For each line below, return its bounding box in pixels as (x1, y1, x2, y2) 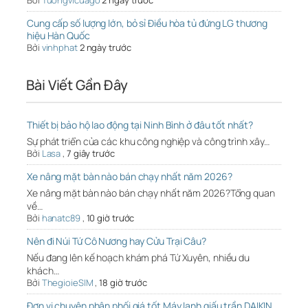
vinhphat (41, 41, 78, 54)
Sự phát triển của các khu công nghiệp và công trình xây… (27, 135, 270, 148)
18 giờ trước (99, 276, 148, 289)
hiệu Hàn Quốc (27, 29, 90, 43)
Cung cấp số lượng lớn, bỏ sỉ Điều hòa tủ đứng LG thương (27, 16, 267, 30)
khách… (27, 264, 59, 278)
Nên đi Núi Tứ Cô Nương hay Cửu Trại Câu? (27, 234, 206, 248)
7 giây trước (66, 147, 115, 160)
